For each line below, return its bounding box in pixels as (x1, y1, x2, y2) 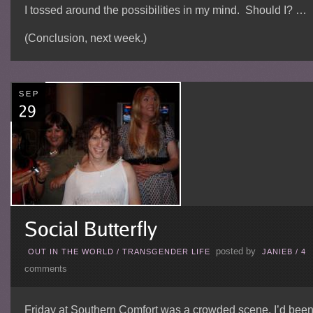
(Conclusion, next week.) (24, 32, 147, 44)
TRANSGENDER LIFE (122, 247, 210, 256)
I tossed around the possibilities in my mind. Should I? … (24, 4, 307, 16)
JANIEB (261, 247, 293, 256)
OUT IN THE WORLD (27, 247, 114, 256)
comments (24, 264, 67, 274)
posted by (212, 247, 259, 256)
